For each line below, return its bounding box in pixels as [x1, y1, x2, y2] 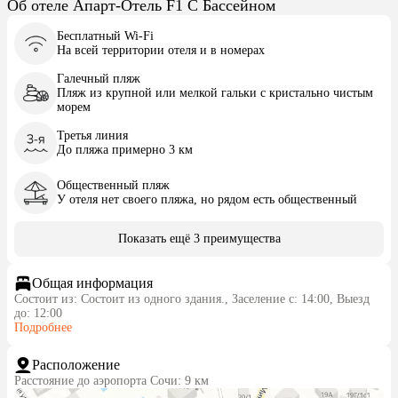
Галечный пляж [57, 72, 140, 85]
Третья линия [57, 129, 128, 142]
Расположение [32, 357, 120, 372]
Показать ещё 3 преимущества [117, 232, 281, 245]
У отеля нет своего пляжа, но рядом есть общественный [57, 193, 357, 206]
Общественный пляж [57, 179, 170, 192]
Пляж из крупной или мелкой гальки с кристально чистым [57, 86, 373, 99]
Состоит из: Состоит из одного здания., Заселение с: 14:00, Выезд [14, 292, 370, 306]
